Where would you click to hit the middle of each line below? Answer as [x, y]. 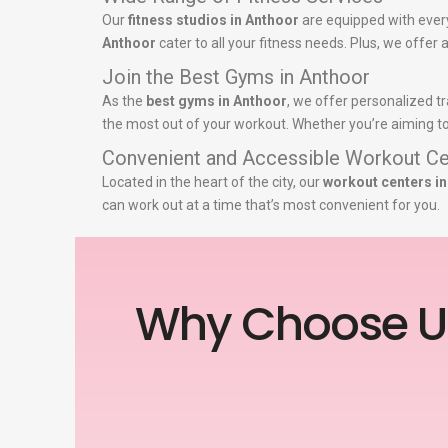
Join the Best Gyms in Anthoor [236, 77]
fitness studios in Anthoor [213, 20]
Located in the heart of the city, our [212, 182]
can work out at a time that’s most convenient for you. [271, 205]
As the [124, 101]
